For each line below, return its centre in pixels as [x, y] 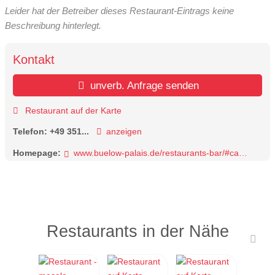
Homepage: [37, 153]
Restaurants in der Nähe [137, 231]
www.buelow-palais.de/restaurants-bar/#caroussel [156, 153]
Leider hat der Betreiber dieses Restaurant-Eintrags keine [119, 10]
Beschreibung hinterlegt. [53, 25]
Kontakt [34, 60]
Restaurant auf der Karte [72, 110]
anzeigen [124, 132]
